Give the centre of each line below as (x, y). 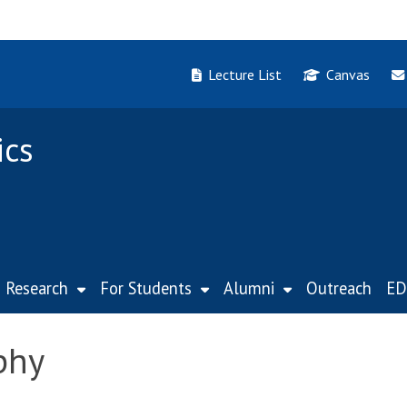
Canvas (348, 74)
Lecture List (245, 74)
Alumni (249, 288)
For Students (146, 288)
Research (37, 288)
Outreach (339, 288)
